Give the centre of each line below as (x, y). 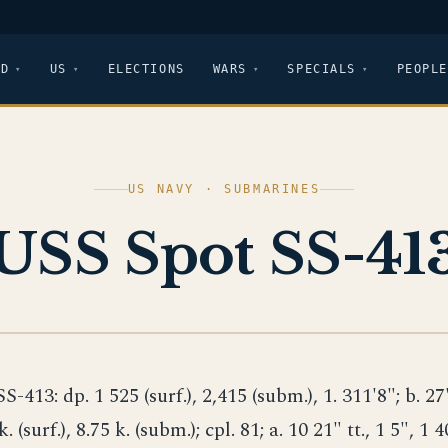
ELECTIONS (146, 68)
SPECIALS (321, 68)
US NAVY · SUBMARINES (224, 189)
